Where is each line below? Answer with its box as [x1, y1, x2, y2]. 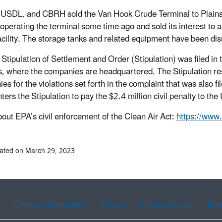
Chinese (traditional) [14, 196, 85, 214]
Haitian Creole [141, 196, 191, 214]
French [101, 196, 125, 214]
